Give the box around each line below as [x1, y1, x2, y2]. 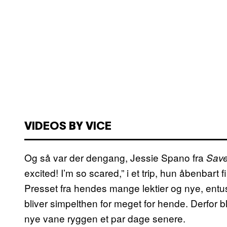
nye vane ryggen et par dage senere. [24, 211, 185, 225]
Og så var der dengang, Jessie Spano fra [24, 150, 206, 164]
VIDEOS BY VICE [24, 121, 111, 132]
